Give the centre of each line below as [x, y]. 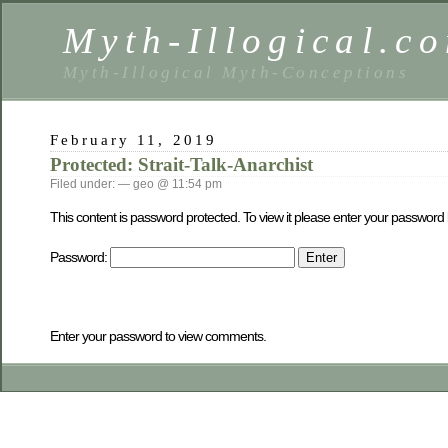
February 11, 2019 [133, 139]
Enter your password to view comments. [158, 335]
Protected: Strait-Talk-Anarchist [181, 164]
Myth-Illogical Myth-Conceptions [236, 72]
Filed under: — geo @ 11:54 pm [136, 184]
